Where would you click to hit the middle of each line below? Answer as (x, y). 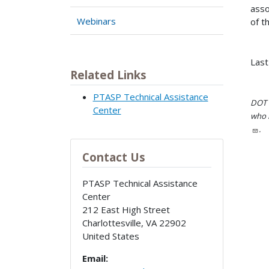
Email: (95, 258)
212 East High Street (126, 209)
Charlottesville (111, 222)
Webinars (97, 21)
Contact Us (113, 157)
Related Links (108, 75)
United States (110, 236)
